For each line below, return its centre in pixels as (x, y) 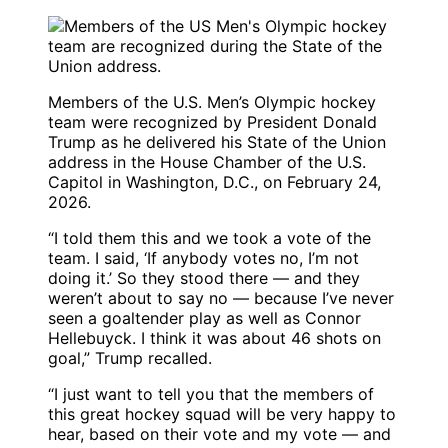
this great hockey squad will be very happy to (222, 414)
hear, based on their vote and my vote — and (219, 434)
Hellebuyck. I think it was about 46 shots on (214, 338)
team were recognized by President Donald (212, 122)
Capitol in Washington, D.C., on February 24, (214, 182)
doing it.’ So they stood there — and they (204, 278)
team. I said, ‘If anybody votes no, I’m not (203, 258)
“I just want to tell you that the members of (211, 394)
